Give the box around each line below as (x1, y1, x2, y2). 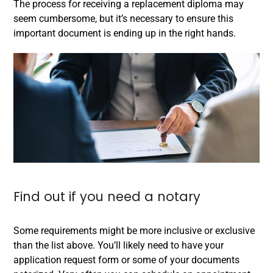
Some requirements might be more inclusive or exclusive (13, 224, 255, 236)
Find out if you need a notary (13, 187, 200, 205)
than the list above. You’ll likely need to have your (13, 239, 224, 251)
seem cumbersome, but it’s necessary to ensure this (13, 12, 233, 24)
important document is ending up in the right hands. (13, 27, 236, 39)
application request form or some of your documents (13, 253, 239, 266)
